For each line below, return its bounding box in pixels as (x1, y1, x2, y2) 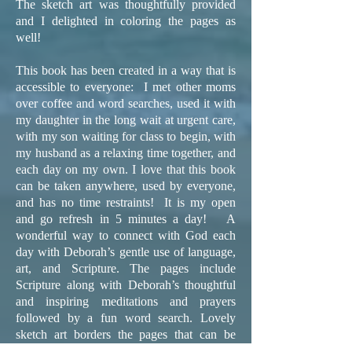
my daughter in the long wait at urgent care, (16, 113, 236, 126)
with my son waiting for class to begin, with (16, 130, 236, 143)
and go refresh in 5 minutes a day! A (16, 212, 236, 225)
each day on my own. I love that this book (16, 163, 236, 176)
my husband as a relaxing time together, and (16, 146, 236, 159)
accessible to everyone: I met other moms (16, 80, 236, 93)
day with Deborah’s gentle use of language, (16, 245, 236, 258)
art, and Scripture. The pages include (16, 262, 236, 275)
